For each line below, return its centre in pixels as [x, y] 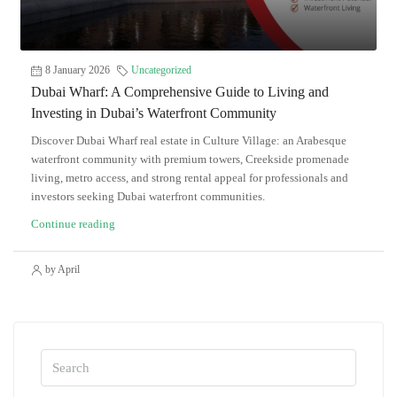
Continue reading [73, 224]
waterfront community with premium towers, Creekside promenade [190, 160]
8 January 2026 [78, 70]
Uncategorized [161, 70]
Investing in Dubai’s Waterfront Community [154, 113]
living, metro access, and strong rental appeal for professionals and [190, 178]
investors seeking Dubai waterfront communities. [148, 197]
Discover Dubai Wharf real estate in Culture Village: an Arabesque [189, 141]
